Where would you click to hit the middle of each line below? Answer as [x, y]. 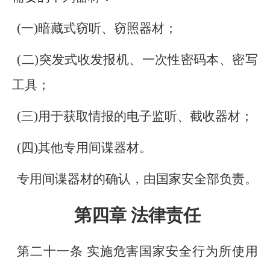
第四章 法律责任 [137, 215]
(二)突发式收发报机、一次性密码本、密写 [137, 60]
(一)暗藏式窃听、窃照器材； [97, 28]
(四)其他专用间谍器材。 [85, 148]
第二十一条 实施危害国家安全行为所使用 [137, 251]
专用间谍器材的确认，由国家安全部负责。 [137, 179]
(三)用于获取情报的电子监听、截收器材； [135, 116]
